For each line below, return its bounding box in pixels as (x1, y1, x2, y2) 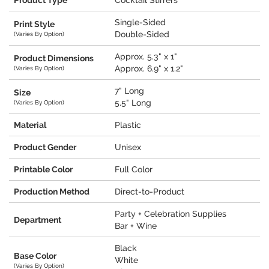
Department (14, 215, 61, 225)
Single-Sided (115, 17, 166, 28)
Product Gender (14, 142, 76, 153)
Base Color (14, 251, 56, 261)
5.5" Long (115, 98, 151, 108)
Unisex (115, 142, 141, 153)
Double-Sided (115, 29, 169, 40)
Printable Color (14, 165, 73, 175)
